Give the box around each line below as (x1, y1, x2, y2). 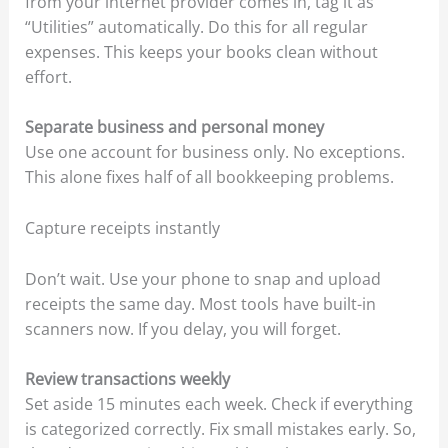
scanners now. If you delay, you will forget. (24, 317, 341, 340)
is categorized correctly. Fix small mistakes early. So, (24, 418, 416, 441)
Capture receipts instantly (24, 217, 220, 240)
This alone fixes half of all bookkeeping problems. (24, 166, 394, 189)
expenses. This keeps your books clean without (24, 40, 378, 63)
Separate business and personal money (24, 116, 324, 139)
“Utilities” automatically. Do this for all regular (24, 15, 368, 38)
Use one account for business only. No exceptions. (24, 141, 405, 164)
